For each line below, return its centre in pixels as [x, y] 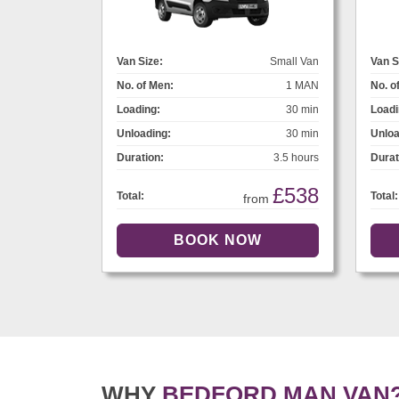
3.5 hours [296, 158]
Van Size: [140, 62]
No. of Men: [145, 86]
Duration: [140, 158]
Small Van [294, 62]
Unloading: [144, 134]
